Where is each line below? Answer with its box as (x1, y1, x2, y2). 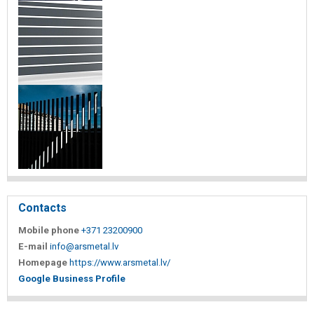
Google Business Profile (18, 273, 125, 284)
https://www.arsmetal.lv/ (69, 257, 170, 268)
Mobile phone (18, 224, 79, 235)
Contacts (18, 200, 67, 214)
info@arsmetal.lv (50, 240, 118, 252)
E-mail (18, 240, 48, 252)
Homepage (18, 257, 67, 268)
